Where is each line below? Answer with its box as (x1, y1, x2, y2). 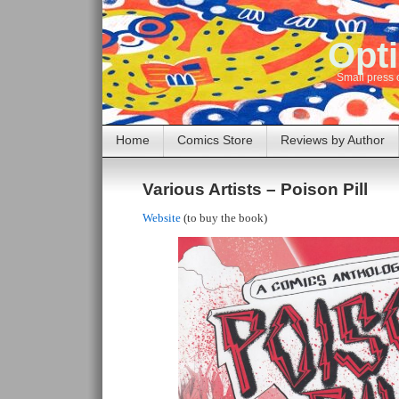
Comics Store (177, 133, 253, 147)
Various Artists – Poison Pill (142, 180, 368, 199)
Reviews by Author (281, 133, 385, 147)
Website (142, 211, 181, 224)
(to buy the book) (181, 211, 267, 224)
